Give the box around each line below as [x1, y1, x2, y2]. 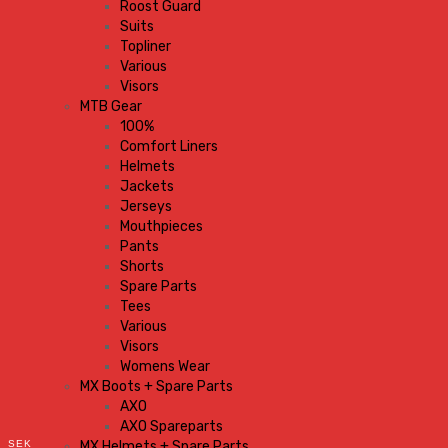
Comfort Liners [120, 138, 218, 155]
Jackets [120, 178, 174, 195]
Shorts [120, 258, 164, 275]
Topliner [120, 38, 171, 55]
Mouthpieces [120, 218, 203, 235]
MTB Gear [80, 98, 142, 115]
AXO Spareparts [120, 418, 223, 435]
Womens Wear [120, 358, 210, 375]
